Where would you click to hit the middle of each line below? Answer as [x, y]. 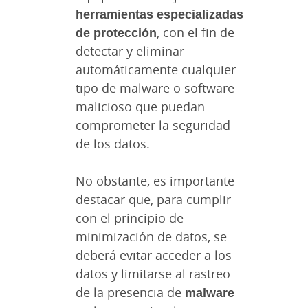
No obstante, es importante [155, 180]
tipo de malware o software [155, 88]
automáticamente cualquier [156, 69]
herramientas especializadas [159, 13]
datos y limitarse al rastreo [153, 273]
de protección [116, 32]
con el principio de [130, 218]
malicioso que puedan [140, 106]
